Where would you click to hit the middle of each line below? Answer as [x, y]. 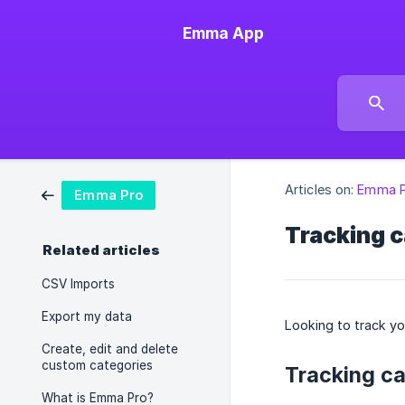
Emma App [223, 33]
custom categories [97, 365]
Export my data [87, 316]
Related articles [101, 250]
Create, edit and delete [110, 349]
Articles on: [320, 190]
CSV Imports [78, 284]
